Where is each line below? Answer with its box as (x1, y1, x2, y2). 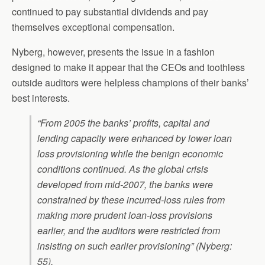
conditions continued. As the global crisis (37, 162, 208, 176)
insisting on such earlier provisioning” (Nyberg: (37, 239, 232, 253)
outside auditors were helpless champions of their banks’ (12, 76, 249, 89)
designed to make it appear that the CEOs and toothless (12, 60, 245, 74)
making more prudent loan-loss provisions (37, 208, 212, 222)
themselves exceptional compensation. (12, 20, 174, 34)
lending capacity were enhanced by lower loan (37, 131, 232, 145)
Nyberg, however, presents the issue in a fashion (12, 45, 215, 59)
